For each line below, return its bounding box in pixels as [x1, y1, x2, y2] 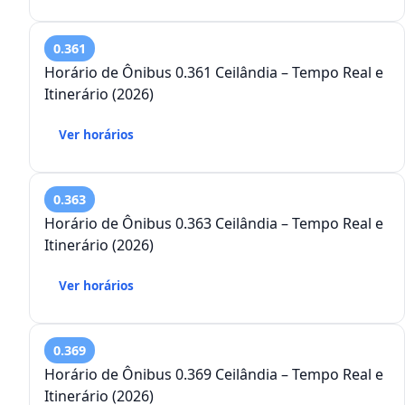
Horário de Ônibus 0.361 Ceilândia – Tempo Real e [44, 62, 383, 83]
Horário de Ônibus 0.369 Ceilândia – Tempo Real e [44, 364, 383, 385]
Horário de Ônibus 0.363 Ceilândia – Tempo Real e [44, 213, 383, 234]
